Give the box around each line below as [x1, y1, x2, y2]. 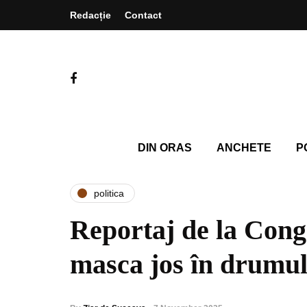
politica [94, 187, 124, 199]
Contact [125, 10, 162, 21]
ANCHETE [216, 142, 271, 153]
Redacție [70, 10, 111, 21]
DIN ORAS [137, 142, 192, 153]
